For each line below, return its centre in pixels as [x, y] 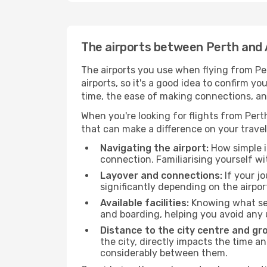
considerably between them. [164, 253]
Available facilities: [145, 203]
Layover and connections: [161, 176]
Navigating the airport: [154, 148]
